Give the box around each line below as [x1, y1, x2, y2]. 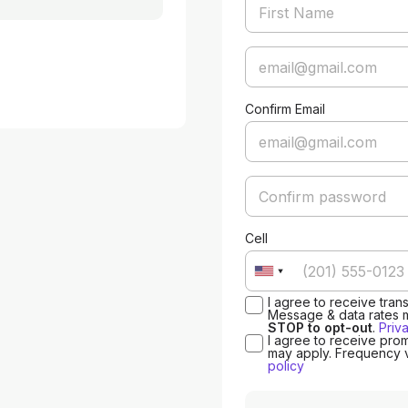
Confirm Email [245, 101, 325, 117]
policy [268, 358, 304, 373]
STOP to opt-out [268, 320, 372, 335]
